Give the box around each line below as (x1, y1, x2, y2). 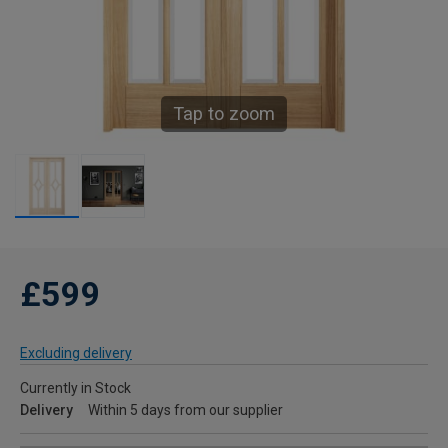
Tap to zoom (173, 103, 275, 125)
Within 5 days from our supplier (88, 402, 283, 419)
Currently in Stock (20, 380, 131, 397)
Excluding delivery (20, 345, 132, 362)
